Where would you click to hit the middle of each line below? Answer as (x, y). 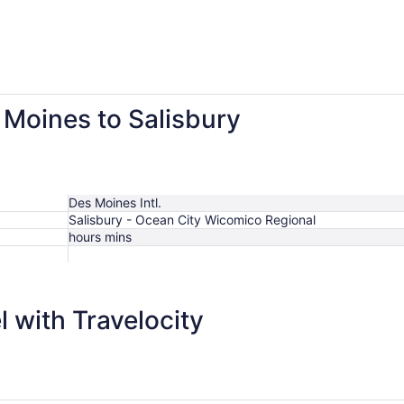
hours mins (100, 236)
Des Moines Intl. (115, 202)
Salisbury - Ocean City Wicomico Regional (192, 219)
